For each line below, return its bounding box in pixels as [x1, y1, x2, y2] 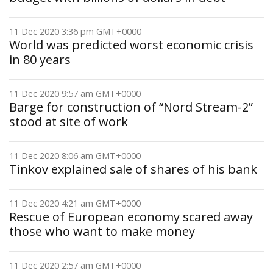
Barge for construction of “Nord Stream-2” [9, 99, 253, 115]
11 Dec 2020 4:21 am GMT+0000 [9, 197, 141, 209]
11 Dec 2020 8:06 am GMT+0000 [9, 150, 141, 161]
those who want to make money [9, 223, 195, 239]
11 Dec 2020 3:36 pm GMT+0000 [9, 26, 141, 37]
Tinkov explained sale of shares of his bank [9, 161, 257, 177]
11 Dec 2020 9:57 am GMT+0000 [9, 88, 141, 99]
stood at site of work [9, 113, 128, 130]
